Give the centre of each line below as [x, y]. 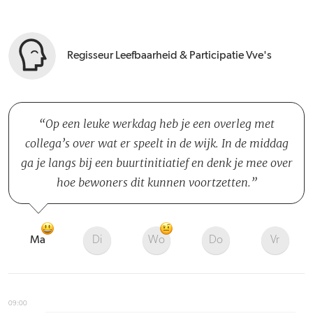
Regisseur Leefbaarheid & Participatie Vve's [169, 56]
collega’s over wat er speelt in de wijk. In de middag [156, 143]
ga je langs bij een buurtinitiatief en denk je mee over [156, 163]
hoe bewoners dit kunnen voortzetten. [153, 182]
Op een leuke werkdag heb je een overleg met [160, 124]
